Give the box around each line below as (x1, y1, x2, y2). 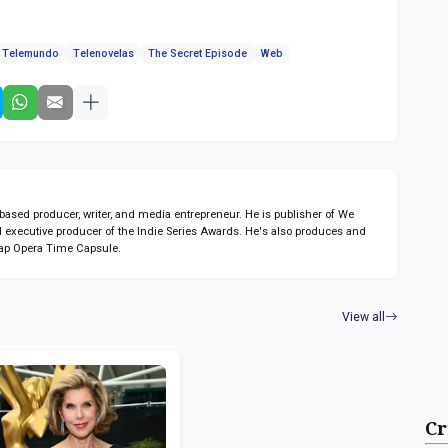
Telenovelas (73, 46, 135, 60)
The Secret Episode (148, 46, 248, 60)
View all (342, 310, 386, 324)
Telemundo (2, 46, 60, 60)
